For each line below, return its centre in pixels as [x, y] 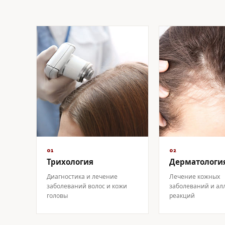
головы [57, 196]
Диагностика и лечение [82, 177]
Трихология [70, 162]
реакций [182, 196]
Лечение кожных [195, 177]
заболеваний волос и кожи [87, 186]
